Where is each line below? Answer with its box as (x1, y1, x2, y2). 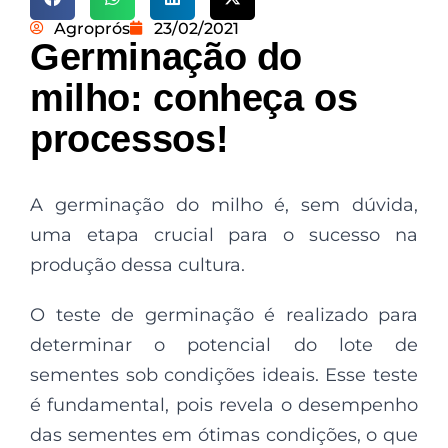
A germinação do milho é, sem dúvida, (30, 193, 418, 216)
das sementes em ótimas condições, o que (30, 423, 418, 446)
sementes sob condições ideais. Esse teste (30, 363, 418, 386)
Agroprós (54, 18, 130, 38)
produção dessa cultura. (30, 253, 245, 276)
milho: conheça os (30, 76, 358, 119)
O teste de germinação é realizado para (30, 303, 418, 326)
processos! (30, 117, 229, 160)
